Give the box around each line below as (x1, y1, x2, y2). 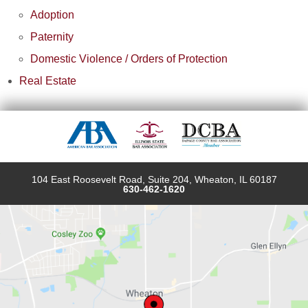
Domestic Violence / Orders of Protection (30, 52, 228, 65)
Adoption (30, 8, 74, 21)
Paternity (30, 30, 74, 43)
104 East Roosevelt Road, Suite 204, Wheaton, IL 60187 (31, 173, 277, 185)
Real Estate (19, 74, 76, 87)
